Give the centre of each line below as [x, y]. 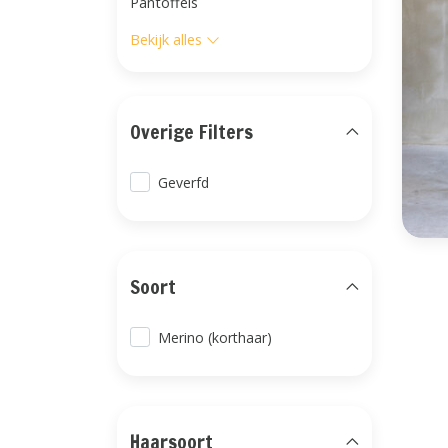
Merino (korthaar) [215, 337]
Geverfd [184, 182]
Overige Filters [191, 131]
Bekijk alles [166, 39]
